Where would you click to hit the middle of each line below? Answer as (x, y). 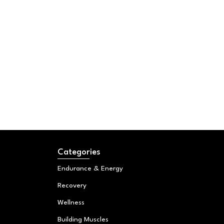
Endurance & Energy (90, 169)
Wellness (71, 203)
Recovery (72, 186)
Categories (79, 152)
